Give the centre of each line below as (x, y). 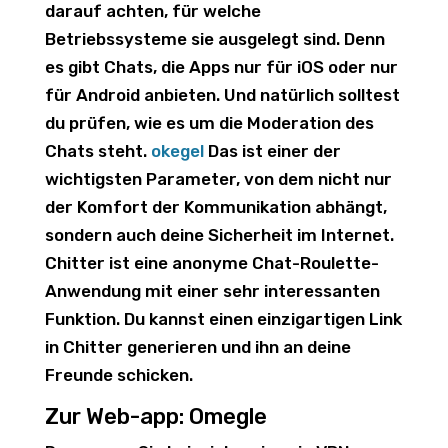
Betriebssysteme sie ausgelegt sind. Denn (214, 39)
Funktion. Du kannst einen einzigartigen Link (223, 319)
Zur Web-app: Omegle (155, 416)
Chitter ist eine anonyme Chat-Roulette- (211, 263)
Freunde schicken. (118, 375)
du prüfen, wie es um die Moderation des (209, 123)
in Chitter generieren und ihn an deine (197, 347)
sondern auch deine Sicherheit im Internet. (219, 235)
